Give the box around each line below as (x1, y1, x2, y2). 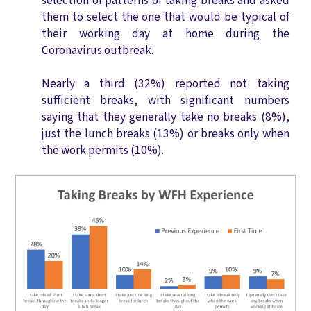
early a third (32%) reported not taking (50, 75, 289, 93)
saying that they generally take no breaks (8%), (42, 108, 289, 126)
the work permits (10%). (42, 142, 164, 160)
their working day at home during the (42, 25, 289, 43)
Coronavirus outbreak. (42, 42, 155, 60)
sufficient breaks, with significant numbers (42, 92, 289, 110)
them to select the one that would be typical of (42, 8, 289, 26)
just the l (42, 125, 88, 143)
